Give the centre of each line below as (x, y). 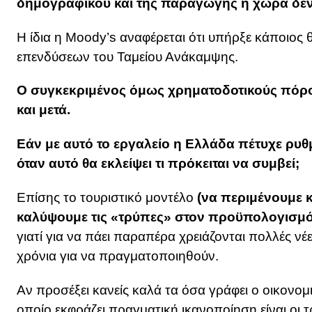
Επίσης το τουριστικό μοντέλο (107, 198)
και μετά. (44, 110)
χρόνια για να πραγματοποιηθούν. (118, 256)
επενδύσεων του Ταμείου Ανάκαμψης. (127, 56)
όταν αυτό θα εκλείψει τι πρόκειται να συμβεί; (158, 164)
